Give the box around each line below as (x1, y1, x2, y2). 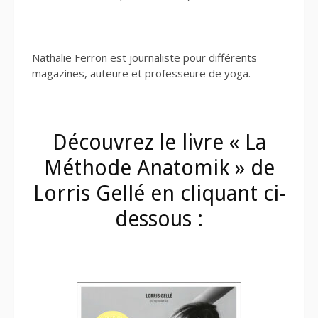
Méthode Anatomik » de (43, 155, 275, 181)
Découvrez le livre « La (52, 130, 266, 155)
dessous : (115, 207, 203, 232)
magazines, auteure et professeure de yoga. (32, 65, 251, 80)
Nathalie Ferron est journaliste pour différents (32, 50, 257, 65)
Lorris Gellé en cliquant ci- (33, 181, 285, 207)
